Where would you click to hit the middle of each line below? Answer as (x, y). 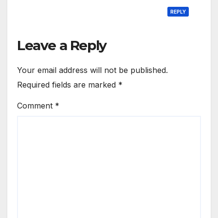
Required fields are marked (68, 84)
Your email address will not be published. (92, 70)
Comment (36, 105)
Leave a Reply (62, 45)
